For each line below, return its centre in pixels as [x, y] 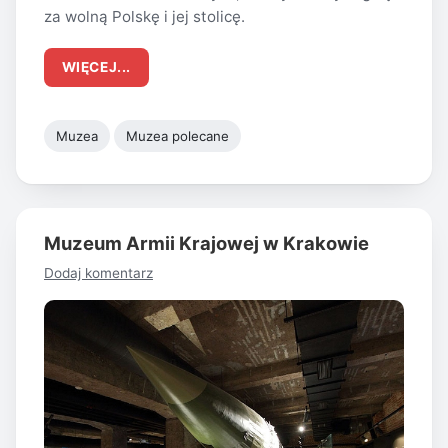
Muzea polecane [178, 135]
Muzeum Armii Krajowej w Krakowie [206, 242]
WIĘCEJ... [96, 67]
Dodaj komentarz [98, 273]
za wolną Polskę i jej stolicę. [144, 17]
